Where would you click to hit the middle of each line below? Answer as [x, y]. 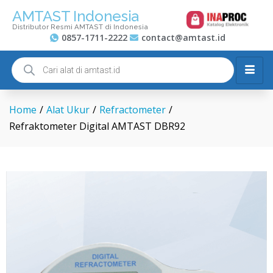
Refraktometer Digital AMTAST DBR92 [97, 126]
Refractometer [133, 110]
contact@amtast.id [183, 37]
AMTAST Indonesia [76, 16]
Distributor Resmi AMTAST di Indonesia [80, 27]
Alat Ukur [68, 110]
